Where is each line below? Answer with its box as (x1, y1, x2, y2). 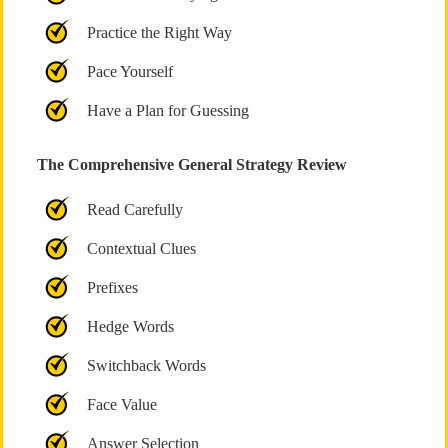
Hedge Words (86, 318, 174, 335)
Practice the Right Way (86, 24, 232, 41)
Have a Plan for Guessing (86, 102, 249, 119)
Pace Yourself (86, 63, 173, 80)
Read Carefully (86, 201, 183, 218)
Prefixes (86, 279, 138, 296)
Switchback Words (86, 357, 206, 374)
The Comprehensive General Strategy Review (36, 156, 347, 173)
